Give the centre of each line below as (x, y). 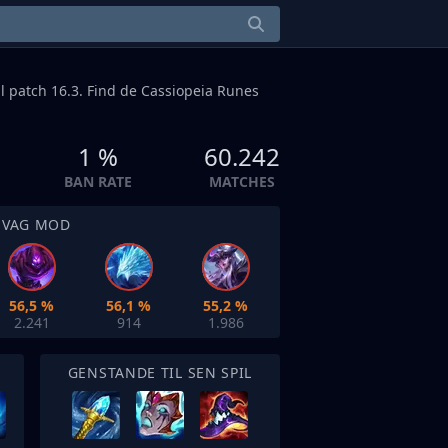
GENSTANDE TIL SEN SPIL (160, 372)
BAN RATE (98, 181)
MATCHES (242, 181)
